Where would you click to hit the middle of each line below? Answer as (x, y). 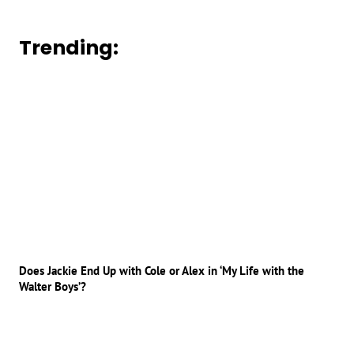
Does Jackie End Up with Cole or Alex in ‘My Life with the (162, 270)
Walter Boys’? (53, 286)
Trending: (69, 48)
